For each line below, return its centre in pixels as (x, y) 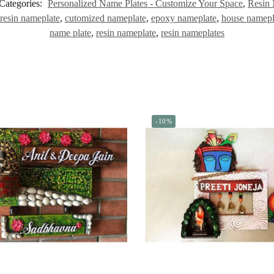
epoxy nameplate (183, 18)
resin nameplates (193, 33)
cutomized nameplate (105, 18)
